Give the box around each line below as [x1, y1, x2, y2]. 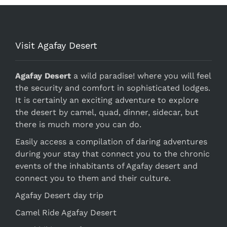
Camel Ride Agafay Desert [15, 207, 117, 217]
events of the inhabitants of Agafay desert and [15, 161, 198, 171]
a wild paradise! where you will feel [71, 70, 211, 81]
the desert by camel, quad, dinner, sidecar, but [15, 107, 199, 117]
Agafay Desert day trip [15, 190, 103, 200]
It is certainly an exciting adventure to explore [15, 95, 199, 105]
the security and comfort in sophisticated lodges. [15, 83, 210, 93]
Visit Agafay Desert [15, 40, 97, 51]
